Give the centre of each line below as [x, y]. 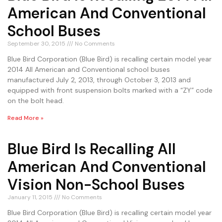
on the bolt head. [36, 101]
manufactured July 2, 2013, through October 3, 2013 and [99, 80]
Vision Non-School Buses [96, 185]
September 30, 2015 [37, 44]
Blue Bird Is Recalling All [92, 149]
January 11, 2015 [31, 197]
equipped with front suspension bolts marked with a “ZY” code [110, 90]
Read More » [26, 118]
